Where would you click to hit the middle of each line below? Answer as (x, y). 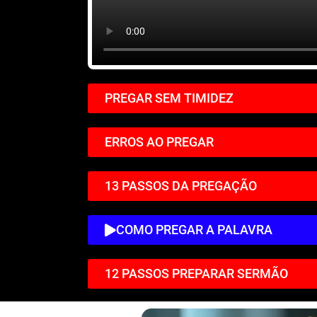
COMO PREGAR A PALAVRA (195, 229)
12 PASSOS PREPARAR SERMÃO (197, 273)
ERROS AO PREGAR (160, 142)
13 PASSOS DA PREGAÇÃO (181, 185)
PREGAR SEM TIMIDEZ (169, 98)
